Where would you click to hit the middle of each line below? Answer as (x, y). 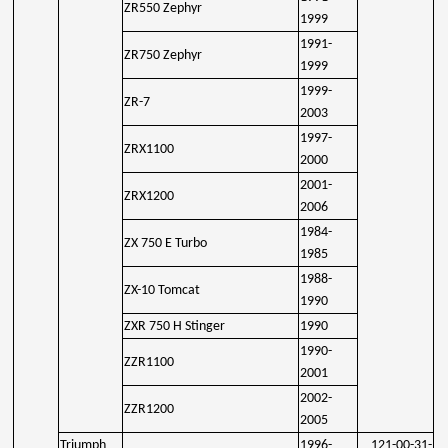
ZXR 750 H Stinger (175, 326)
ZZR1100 (149, 362)
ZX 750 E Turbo (166, 243)
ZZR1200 (149, 409)
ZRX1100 (149, 149)
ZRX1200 (149, 196)
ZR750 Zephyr (163, 55)
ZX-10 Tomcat (162, 290)
